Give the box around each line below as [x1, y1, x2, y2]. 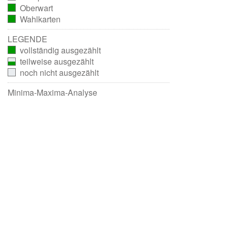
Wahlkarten [19, 13, 61, 25]
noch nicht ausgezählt [19, 67, 99, 79]
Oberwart [19, 2, 53, 14]
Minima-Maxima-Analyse [7, 87, 97, 99]
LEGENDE [7, 33, 47, 45]
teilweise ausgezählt [19, 55, 94, 68]
